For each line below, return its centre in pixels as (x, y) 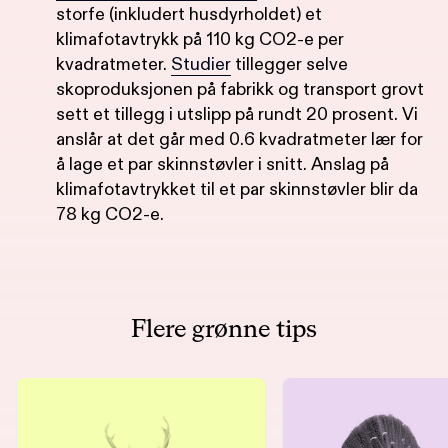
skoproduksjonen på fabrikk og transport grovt (240, 89)
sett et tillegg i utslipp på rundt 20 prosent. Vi (237, 114)
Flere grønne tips (223, 329)
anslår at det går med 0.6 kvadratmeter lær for (239, 139)
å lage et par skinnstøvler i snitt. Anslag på (222, 164)
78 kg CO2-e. (110, 214)
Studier (201, 64)
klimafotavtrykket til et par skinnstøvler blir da (237, 189)
